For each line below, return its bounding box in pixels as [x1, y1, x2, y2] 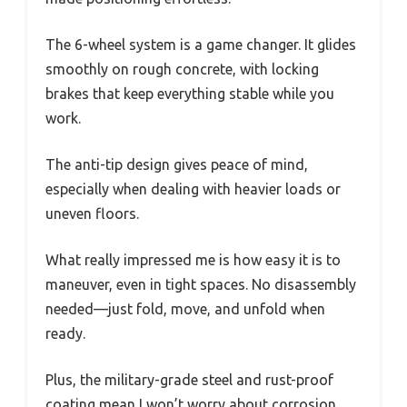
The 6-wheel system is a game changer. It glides [45, 35, 356, 53]
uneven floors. [45, 204, 139, 222]
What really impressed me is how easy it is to [45, 251, 341, 268]
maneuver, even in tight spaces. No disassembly [45, 275, 356, 293]
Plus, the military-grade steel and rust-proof [45, 371, 333, 388]
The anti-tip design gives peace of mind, [45, 155, 308, 173]
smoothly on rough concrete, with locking [45, 60, 319, 77]
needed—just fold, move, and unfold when [45, 300, 325, 317]
